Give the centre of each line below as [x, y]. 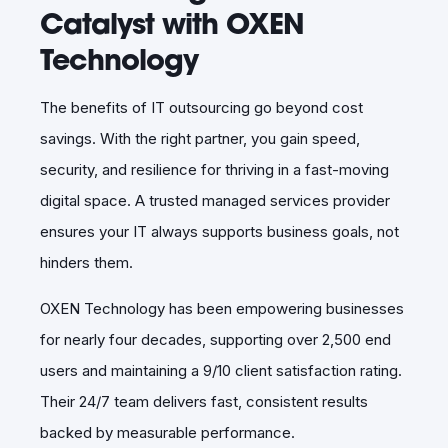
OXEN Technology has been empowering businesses [222, 308]
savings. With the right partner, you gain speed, [200, 138]
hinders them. [86, 262]
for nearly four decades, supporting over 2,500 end [215, 339]
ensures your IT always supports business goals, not [219, 231]
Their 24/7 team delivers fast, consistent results [204, 401]
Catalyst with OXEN [172, 22]
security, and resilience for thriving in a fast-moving [214, 169]
